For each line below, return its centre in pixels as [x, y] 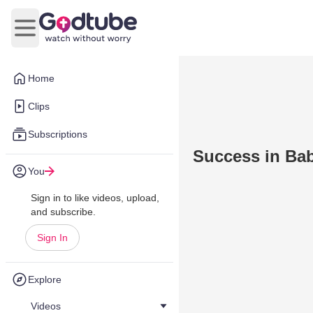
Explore [45, 279]
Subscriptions [58, 134]
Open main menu [67, 35]
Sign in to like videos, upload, [95, 198]
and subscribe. [63, 212]
